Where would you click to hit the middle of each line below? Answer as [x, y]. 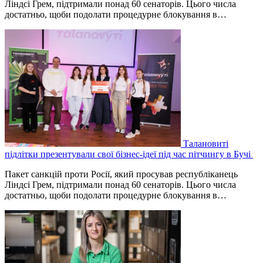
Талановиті [206, 144]
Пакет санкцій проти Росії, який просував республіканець [121, 174]
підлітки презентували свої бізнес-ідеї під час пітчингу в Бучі [129, 154]
